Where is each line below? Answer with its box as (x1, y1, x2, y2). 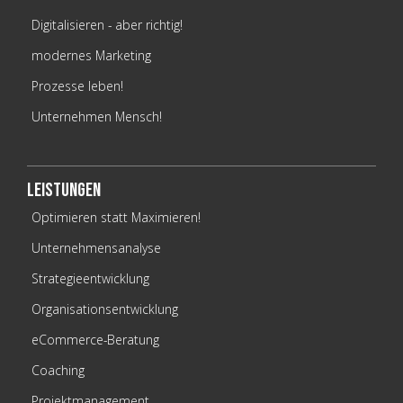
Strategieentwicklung (31, 270, 149, 288)
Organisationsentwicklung (31, 300, 178, 318)
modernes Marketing (31, 47, 151, 65)
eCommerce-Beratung (31, 331, 159, 349)
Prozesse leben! (31, 77, 123, 95)
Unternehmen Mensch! (31, 108, 162, 126)
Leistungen (27, 179, 101, 202)
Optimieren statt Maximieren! (31, 209, 201, 227)
